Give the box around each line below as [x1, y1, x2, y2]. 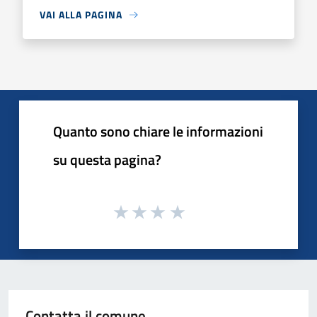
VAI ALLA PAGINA [40, 7, 122, 22]
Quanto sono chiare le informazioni [53, 120, 263, 142]
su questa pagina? [53, 149, 161, 171]
